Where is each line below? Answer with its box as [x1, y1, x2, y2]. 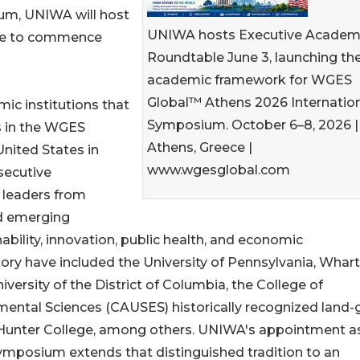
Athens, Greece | [147, 140, 252, 155]
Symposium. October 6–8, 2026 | [147, 117, 358, 133]
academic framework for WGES [147, 72, 352, 88]
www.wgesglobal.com [147, 162, 290, 178]
